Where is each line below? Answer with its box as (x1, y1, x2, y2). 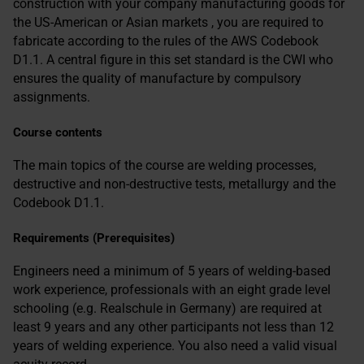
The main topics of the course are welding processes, (13, 158, 316, 173)
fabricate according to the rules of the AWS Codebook (13, 33, 318, 49)
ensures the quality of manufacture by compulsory (13, 71, 301, 86)
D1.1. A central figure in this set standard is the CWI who (13, 52, 333, 67)
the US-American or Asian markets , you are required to (13, 15, 323, 30)
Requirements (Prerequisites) (13, 231, 175, 245)
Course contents (13, 125, 102, 140)
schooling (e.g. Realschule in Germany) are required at (13, 301, 322, 316)
